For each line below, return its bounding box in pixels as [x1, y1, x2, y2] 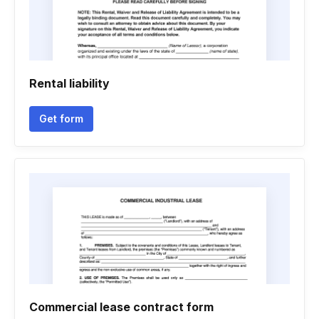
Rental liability [29, 76, 110, 90]
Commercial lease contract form [29, 300, 214, 314]
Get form [39, 113, 83, 125]
